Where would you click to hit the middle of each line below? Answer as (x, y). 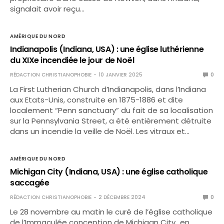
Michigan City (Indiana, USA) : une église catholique (109, 172)
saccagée (30, 183)
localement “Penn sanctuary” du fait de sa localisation (112, 110)
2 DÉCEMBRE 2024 (122, 197)
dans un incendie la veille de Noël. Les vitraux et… (100, 131)
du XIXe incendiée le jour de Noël (72, 60)
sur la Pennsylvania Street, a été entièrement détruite (111, 121)
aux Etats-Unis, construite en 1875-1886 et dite (97, 100)
